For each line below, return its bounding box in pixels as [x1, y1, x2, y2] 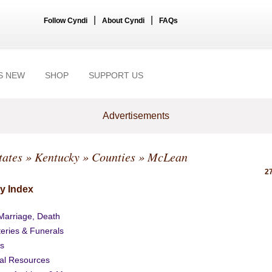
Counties [92, 149, 135, 165]
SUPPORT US [89, 70, 143, 80]
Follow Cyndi [44, 16, 87, 25]
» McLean [135, 149, 188, 165]
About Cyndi [102, 16, 144, 25]
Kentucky [35, 149, 80, 165]
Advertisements [103, 110, 169, 121]
